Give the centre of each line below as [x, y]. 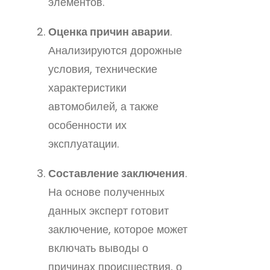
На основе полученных [106, 192]
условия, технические [103, 69]
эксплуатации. [83, 143]
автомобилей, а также [103, 106]
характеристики [87, 87]
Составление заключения [117, 173]
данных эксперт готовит [108, 210]
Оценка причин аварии [109, 31]
